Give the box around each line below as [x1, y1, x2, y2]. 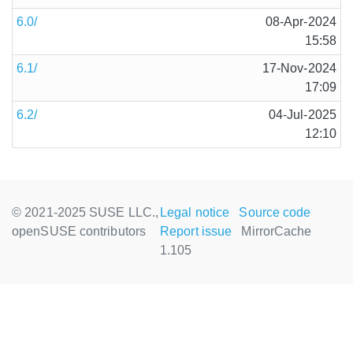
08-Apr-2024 [265, 15, 336, 28]
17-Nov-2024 [262, 61, 336, 75]
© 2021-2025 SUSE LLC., [12, 206, 159, 219]
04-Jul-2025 [268, 108, 336, 121]
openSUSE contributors [12, 225, 147, 238]
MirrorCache [241, 225, 312, 238]
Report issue [160, 225, 232, 238]
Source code [239, 206, 311, 219]
